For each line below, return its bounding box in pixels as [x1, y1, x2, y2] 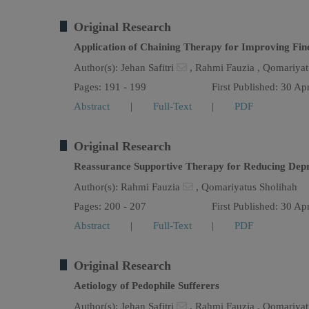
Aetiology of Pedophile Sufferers [74, 280, 219, 291]
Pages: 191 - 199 [74, 81, 146, 92]
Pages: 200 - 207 [74, 201, 146, 212]
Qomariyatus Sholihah [201, 181, 297, 192]
